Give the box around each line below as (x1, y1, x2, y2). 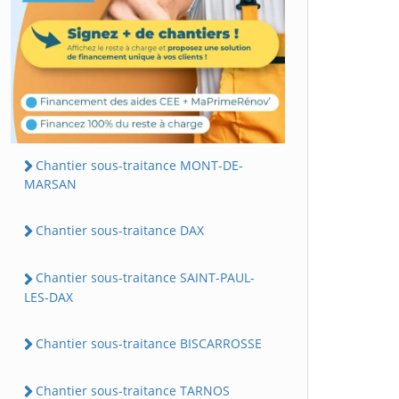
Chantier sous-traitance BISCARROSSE (36, 334, 262, 352)
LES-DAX (24, 288, 73, 305)
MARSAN (24, 175, 77, 193)
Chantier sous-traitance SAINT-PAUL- (36, 269, 255, 287)
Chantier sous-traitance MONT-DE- (36, 156, 243, 174)
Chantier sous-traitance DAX (36, 222, 204, 240)
